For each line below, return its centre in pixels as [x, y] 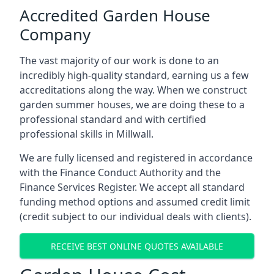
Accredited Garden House [115, 15]
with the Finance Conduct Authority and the [120, 172]
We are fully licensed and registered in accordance [136, 158]
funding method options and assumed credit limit [135, 202]
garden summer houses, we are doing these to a [132, 105]
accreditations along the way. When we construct [133, 90]
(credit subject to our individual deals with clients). [135, 217]
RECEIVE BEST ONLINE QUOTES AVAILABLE [137, 246]
